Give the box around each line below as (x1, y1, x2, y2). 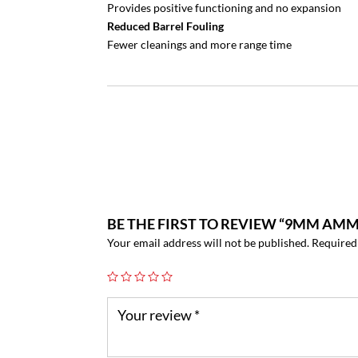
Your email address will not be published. (107, 236, 310, 249)
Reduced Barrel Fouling (107, 19, 225, 33)
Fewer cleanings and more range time (107, 38, 292, 51)
